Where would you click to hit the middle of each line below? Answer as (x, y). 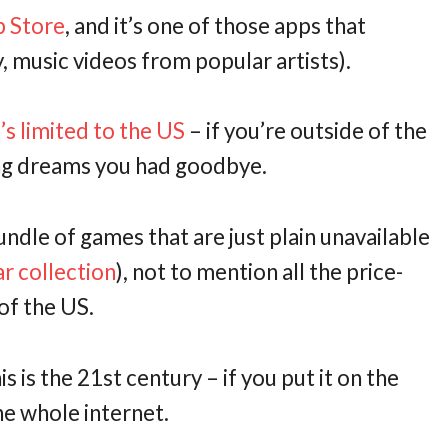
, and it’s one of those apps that (216, 25)
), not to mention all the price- (260, 272)
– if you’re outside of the (306, 131)
